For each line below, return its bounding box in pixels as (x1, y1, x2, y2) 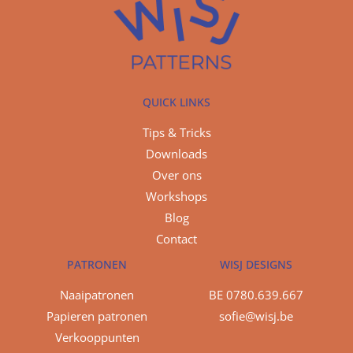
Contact (156, 230, 197, 247)
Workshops (146, 188, 207, 204)
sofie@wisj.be (218, 307, 293, 324)
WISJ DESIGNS (219, 256, 292, 272)
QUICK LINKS (143, 94, 210, 110)
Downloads (146, 145, 207, 162)
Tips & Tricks (142, 124, 211, 140)
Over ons (151, 166, 202, 183)
